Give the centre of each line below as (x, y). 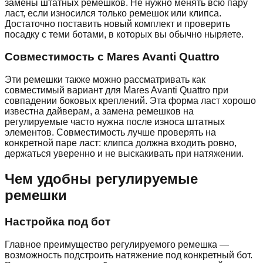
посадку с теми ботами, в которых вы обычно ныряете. (124, 34)
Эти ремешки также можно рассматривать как (105, 80)
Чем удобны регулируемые (101, 179)
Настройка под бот (58, 221)
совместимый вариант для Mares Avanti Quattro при (117, 90)
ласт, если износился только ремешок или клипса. (113, 13)
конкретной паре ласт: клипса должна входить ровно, (121, 143)
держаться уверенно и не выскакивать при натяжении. (124, 154)
